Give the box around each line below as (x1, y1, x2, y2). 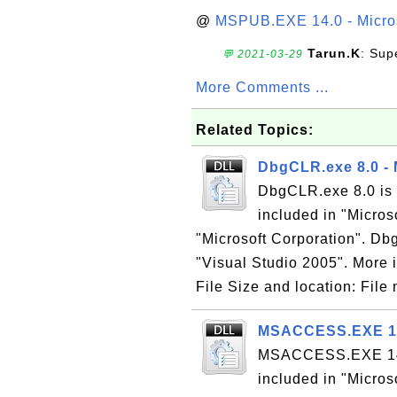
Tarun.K (307, 46, 361, 60)
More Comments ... (196, 80, 329, 95)
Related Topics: (196, 122, 314, 137)
